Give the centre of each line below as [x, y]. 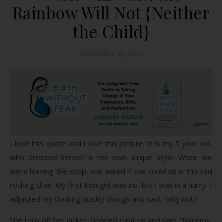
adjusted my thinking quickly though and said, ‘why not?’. [105, 198]
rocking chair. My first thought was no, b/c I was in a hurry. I [111, 185]
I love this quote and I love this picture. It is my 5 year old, [111, 143]
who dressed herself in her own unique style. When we [111, 157]
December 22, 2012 [111, 53]
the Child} [111, 31]
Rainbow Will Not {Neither [111, 12]
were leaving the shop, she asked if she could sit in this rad [111, 171]
